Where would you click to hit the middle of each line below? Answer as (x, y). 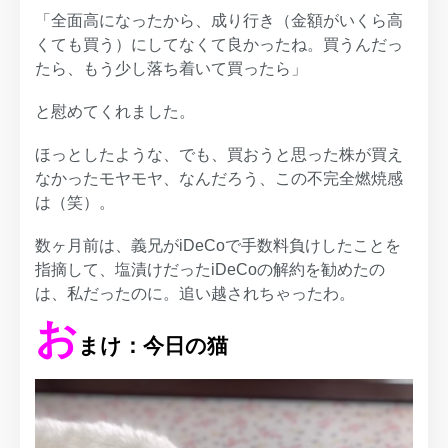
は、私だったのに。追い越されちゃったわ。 (195, 293)
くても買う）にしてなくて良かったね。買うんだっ (219, 45)
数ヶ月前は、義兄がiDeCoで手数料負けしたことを (218, 245)
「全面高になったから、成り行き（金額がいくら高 (219, 21)
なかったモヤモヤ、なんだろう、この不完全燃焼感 (219, 178)
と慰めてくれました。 (115, 111)
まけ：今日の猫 (153, 345)
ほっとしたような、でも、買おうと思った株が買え (219, 154)
